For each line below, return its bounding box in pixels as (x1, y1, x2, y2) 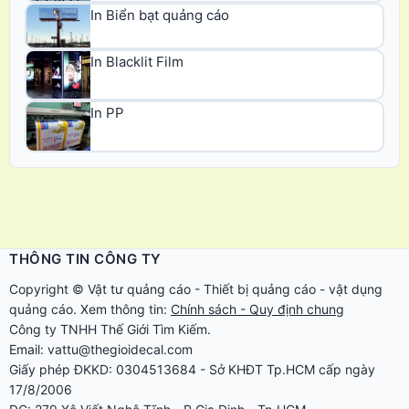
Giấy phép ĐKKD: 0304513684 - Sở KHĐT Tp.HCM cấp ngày (9, 361, 375, 377)
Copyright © (9, 280, 88, 297)
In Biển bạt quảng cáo (90, 5, 229, 24)
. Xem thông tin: (73, 300, 171, 317)
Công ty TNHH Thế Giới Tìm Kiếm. (9, 320, 211, 337)
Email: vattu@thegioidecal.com (9, 341, 193, 357)
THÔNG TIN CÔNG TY (9, 249, 162, 267)
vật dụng (329, 280, 383, 297)
